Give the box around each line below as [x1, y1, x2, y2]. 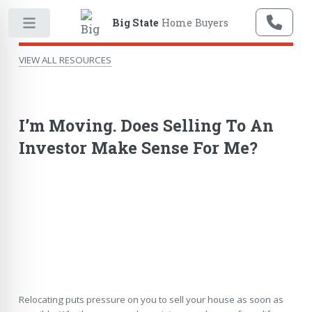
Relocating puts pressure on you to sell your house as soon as [18, 292, 283, 306]
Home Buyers [158, 15, 228, 29]
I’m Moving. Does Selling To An [18, 114, 274, 136]
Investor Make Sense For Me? [18, 136, 258, 158]
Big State [111, 15, 159, 29]
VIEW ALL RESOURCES [18, 54, 111, 67]
